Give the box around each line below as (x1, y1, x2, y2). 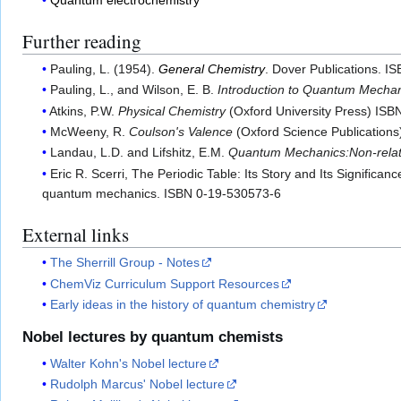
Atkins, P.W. (49, 103, 119, 118)
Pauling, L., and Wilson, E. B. (50, 82, 218, 98)
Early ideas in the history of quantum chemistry (50, 296, 316, 311)
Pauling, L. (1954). (50, 61, 159, 76)
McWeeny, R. (50, 124, 130, 140)
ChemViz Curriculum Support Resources (50, 276, 280, 291)
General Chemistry (158, 61, 266, 76)
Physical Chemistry (118, 103, 226, 118)
